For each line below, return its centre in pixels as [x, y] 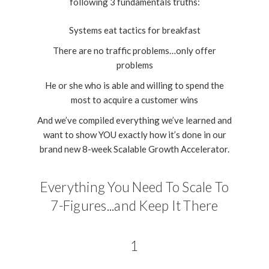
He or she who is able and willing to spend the [134, 85]
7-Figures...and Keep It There [134, 205]
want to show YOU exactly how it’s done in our [134, 134]
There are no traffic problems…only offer [134, 50]
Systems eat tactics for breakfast [134, 30]
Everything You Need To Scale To [134, 187]
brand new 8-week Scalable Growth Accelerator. [134, 149]
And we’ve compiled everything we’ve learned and [134, 120]
